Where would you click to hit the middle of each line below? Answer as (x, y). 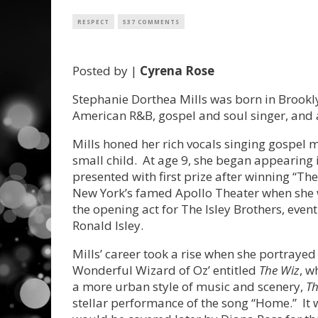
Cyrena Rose (177, 71)
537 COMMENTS (151, 22)
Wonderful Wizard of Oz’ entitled (164, 270)
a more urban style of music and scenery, (189, 287)
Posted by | (106, 71)
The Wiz (278, 270)
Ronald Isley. (108, 226)
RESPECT (93, 22)
